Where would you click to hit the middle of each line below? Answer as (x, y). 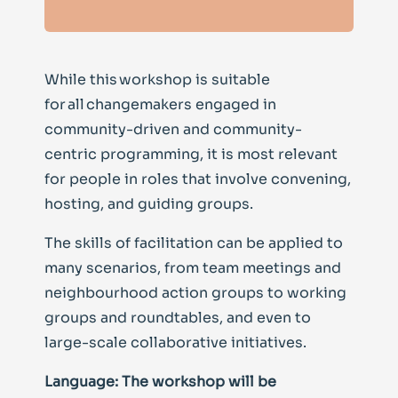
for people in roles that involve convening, (198, 179)
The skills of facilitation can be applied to (194, 243)
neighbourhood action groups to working (195, 293)
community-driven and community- (173, 130)
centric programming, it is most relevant (191, 155)
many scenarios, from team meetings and (193, 268)
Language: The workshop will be (160, 382)
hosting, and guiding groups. (149, 204)
